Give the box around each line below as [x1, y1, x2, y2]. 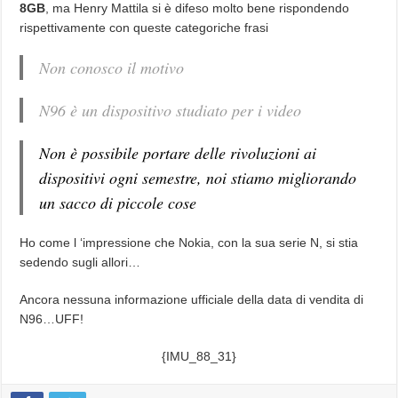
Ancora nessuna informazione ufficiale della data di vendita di [20, 292, 364, 307]
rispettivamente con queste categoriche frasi [20, 20, 269, 36]
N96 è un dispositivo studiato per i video [39, 99, 302, 122]
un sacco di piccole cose [39, 192, 197, 214]
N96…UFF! [20, 312, 84, 327]
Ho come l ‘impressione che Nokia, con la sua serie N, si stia [20, 235, 359, 251]
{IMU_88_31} [161, 349, 236, 364]
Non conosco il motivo [39, 57, 185, 79]
